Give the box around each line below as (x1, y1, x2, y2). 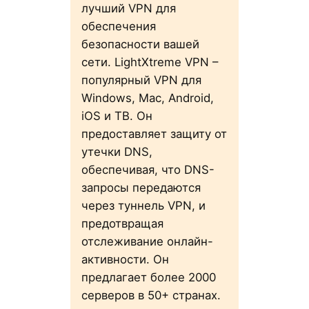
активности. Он (81, 252, 169, 267)
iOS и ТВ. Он (81, 109, 152, 123)
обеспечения (81, 19, 156, 34)
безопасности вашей (81, 37, 199, 52)
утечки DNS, (81, 145, 152, 159)
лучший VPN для (81, 1, 176, 16)
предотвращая (81, 217, 163, 231)
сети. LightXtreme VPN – (81, 55, 218, 70)
